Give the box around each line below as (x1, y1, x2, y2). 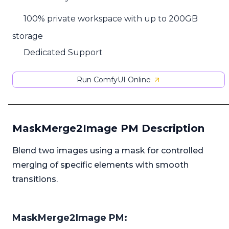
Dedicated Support (24, 47, 103, 57)
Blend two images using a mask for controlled (12, 146, 203, 156)
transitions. (12, 174, 58, 185)
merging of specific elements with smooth (12, 160, 189, 170)
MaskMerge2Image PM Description (12, 122, 204, 135)
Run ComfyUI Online (76, 75, 151, 85)
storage (12, 31, 43, 41)
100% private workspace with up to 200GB (24, 14, 198, 24)
